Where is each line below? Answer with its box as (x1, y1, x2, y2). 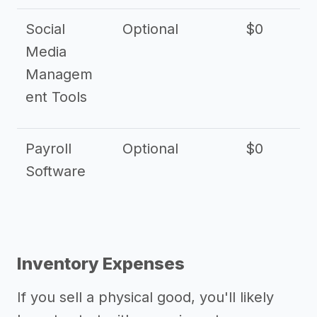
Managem (25, 66, 93, 83)
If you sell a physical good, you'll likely (17, 289, 274, 306)
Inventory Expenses (17, 253, 185, 274)
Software (25, 163, 86, 180)
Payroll (25, 140, 71, 157)
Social (25, 21, 65, 38)
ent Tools (25, 88, 87, 105)
